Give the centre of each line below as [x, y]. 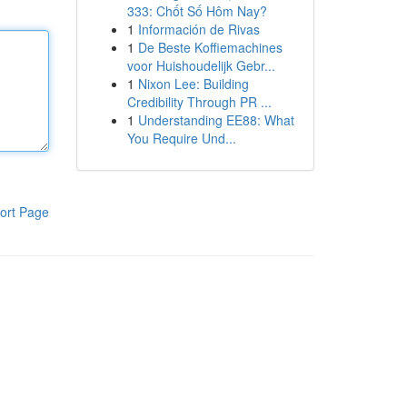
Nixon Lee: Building [193, 84]
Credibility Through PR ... [199, 102]
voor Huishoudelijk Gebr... [201, 65]
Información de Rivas [199, 29]
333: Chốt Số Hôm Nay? [197, 11]
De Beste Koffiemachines [210, 47]
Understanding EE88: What [216, 120]
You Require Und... [181, 138]
